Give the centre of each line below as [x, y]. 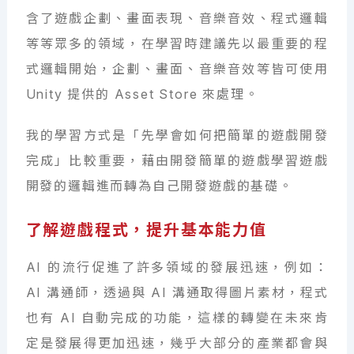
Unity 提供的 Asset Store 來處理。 [142, 94]
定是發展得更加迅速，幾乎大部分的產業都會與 [177, 343]
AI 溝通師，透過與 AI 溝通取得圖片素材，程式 [177, 293]
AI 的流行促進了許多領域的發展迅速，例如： [177, 267]
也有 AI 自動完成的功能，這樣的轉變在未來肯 [177, 318]
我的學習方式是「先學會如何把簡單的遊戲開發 [177, 135]
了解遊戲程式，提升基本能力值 [146, 230]
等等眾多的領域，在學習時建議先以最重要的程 [177, 43]
